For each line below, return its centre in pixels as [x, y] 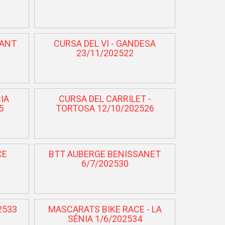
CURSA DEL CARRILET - [105, 98]
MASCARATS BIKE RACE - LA [105, 209]
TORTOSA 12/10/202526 [105, 108]
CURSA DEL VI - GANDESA [105, 43]
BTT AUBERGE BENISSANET [105, 154]
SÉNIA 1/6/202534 [105, 218]
